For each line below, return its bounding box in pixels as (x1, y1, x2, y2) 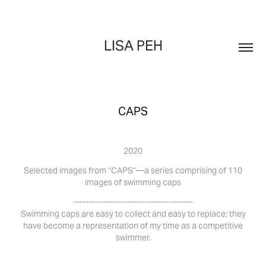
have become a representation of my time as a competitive (23, 220, 243, 231)
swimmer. (115, 232, 151, 243)
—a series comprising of (136, 165, 228, 176)
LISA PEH (103, 36, 163, 55)
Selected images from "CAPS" (24, 165, 136, 176)
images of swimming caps (85, 177, 181, 188)
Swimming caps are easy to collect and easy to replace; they (20, 208, 246, 219)
